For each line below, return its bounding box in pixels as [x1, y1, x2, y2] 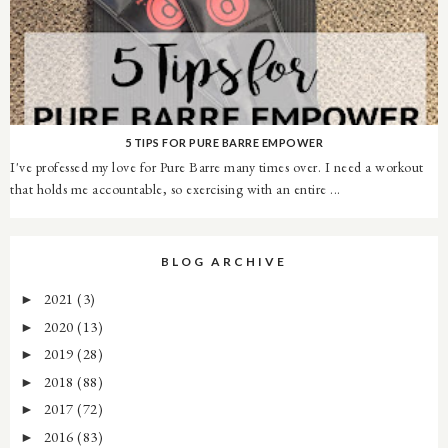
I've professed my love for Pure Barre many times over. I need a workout [10, 158, 424, 177]
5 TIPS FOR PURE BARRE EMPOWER [124, 135, 324, 149]
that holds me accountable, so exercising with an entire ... [10, 180, 341, 199]
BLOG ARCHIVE [161, 254, 287, 270]
